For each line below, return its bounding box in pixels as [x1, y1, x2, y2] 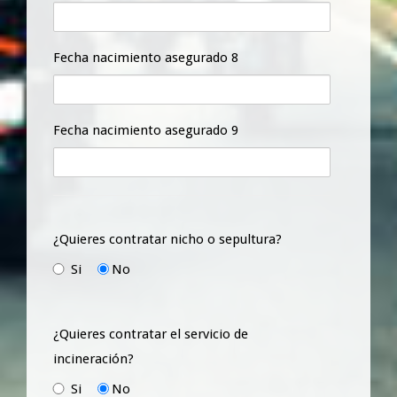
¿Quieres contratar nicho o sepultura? [53, 230, 282, 247]
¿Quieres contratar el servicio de [53, 325, 248, 342]
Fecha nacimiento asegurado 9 [53, 121, 238, 138]
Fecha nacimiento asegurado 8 [53, 49, 238, 66]
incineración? [53, 350, 134, 367]
